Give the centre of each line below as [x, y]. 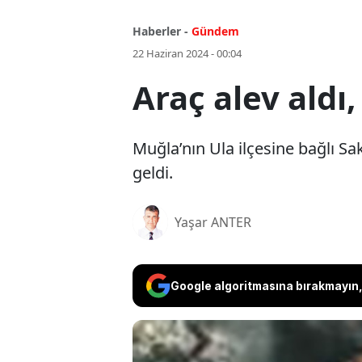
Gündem [215, 32]
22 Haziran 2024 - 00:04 [187, 54]
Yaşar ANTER [213, 223]
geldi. [153, 173]
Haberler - [160, 32]
